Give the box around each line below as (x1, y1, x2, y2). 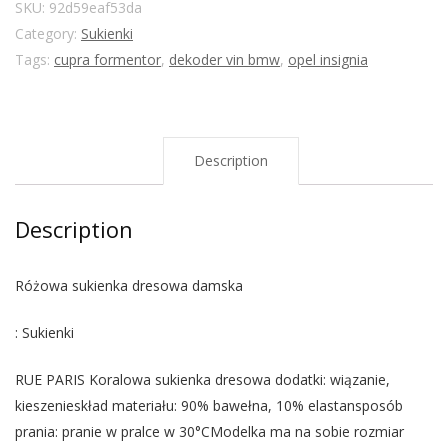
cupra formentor (54, 50, 161, 70)
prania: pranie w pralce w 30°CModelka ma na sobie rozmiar (15, 422, 404, 442)
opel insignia (288, 50, 368, 70)
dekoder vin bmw (169, 50, 280, 70)
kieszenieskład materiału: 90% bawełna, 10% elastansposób (15, 396, 403, 416)
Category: (15, 24, 81, 44)
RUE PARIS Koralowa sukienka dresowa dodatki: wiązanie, (15, 370, 390, 390)
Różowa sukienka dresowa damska (15, 276, 243, 296)
